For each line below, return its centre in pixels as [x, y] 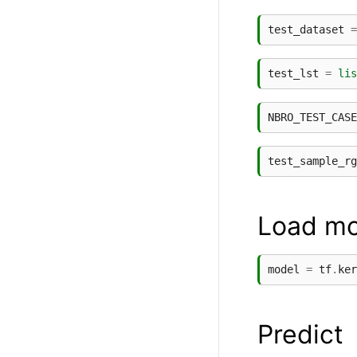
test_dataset [306, 30]
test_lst [293, 74]
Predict [300, 335]
